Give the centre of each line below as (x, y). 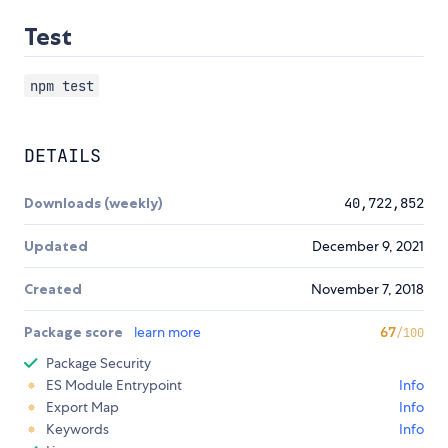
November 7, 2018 (367, 289)
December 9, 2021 (368, 246)
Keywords (77, 429)
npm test (61, 85)
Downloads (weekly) (93, 203)
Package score (75, 332)
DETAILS (62, 156)
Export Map (82, 407)
